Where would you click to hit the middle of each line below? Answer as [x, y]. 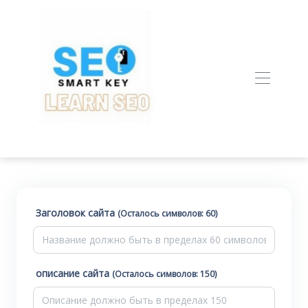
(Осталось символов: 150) [164, 274]
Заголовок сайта [77, 213]
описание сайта [74, 273]
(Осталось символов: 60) [167, 213]
